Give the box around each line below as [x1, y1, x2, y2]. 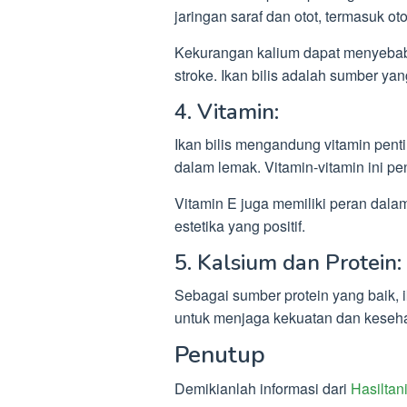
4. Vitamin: [174, 96, 279, 126]
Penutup [174, 338, 265, 371]
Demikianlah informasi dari [174, 377, 351, 399]
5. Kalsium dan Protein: [174, 247, 402, 277]
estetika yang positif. [174, 214, 305, 236]
